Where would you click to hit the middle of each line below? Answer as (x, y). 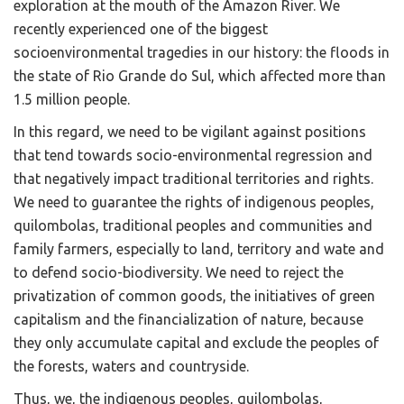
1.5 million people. (72, 100)
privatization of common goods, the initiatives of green (194, 296)
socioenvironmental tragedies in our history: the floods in (202, 53)
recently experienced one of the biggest (141, 29)
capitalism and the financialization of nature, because (188, 320)
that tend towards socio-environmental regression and (193, 156)
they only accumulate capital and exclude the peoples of (196, 343)
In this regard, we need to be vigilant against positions (190, 132)
